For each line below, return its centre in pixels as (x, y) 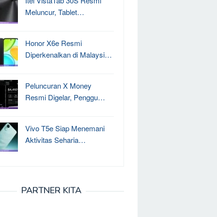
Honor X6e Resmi (54, 43)
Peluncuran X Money (58, 85)
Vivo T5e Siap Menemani (65, 128)
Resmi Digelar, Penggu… (65, 97)
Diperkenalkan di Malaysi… (69, 54)
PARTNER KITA (51, 190)
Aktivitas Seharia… (55, 140)
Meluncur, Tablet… (55, 12)
